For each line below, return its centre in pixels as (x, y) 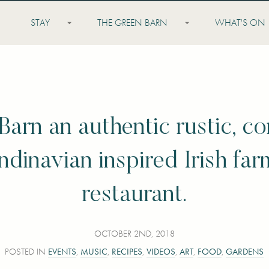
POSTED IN (27, 251)
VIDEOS (161, 251)
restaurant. (134, 195)
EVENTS (62, 251)
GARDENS (245, 251)
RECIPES (127, 251)
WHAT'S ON (240, 23)
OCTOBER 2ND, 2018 (134, 233)
